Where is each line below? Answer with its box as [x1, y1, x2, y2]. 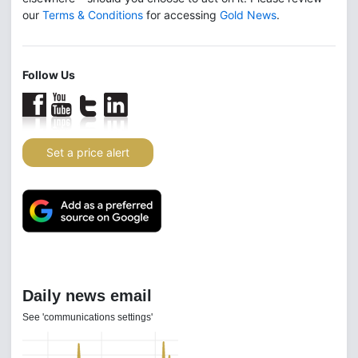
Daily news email [22, 286, 152, 304]
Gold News [220, 7, 276, 22]
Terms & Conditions [42, 7, 143, 22]
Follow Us [22, 67, 75, 82]
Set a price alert [46, 145, 129, 160]
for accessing [143, 7, 220, 22]
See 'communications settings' [22, 311, 155, 323]
